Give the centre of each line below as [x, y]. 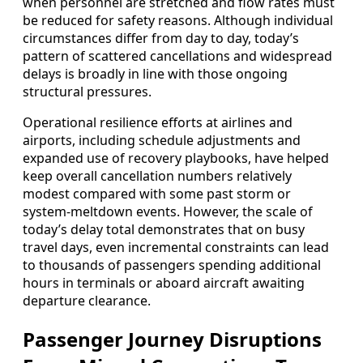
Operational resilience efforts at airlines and [158, 123]
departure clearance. [87, 301]
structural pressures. [87, 92]
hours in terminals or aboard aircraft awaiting [164, 283]
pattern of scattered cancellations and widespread [177, 56]
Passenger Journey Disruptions [172, 340]
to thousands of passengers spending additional [172, 265]
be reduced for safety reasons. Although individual [178, 21]
